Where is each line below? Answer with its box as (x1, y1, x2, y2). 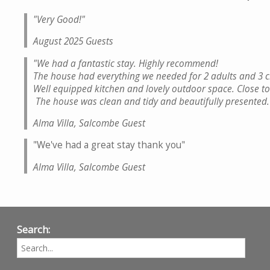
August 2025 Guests (33, 35, 116, 48)
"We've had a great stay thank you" (33, 139, 187, 152)
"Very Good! (33, 13, 81, 26)
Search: (17, 223, 50, 237)
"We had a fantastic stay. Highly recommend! (33, 57, 218, 70)
